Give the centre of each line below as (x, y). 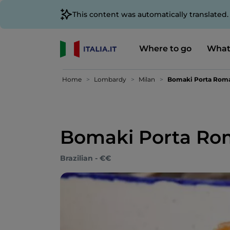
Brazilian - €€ (85, 158)
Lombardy (110, 79)
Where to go (165, 48)
